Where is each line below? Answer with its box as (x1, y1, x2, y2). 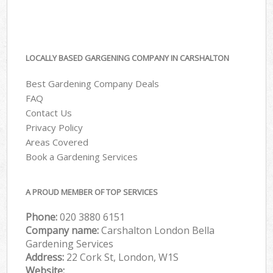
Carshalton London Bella (101, 223, 215, 237)
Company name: (26, 223, 102, 237)
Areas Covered (26, 136, 89, 149)
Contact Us (26, 107, 73, 119)
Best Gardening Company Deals (26, 77, 160, 90)
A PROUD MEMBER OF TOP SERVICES (26, 186, 158, 197)
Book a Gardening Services (26, 151, 138, 163)
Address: (26, 250, 67, 264)
